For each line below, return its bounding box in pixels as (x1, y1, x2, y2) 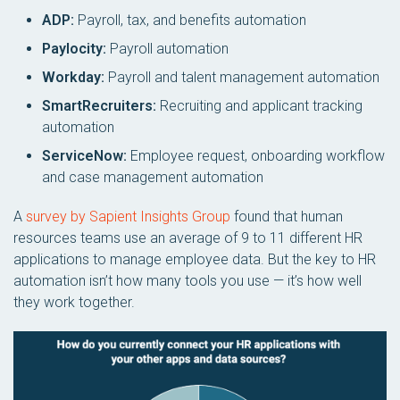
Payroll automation (106, 39, 229, 57)
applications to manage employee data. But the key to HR (13, 250, 376, 268)
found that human (230, 207, 343, 225)
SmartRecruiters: (42, 96, 156, 114)
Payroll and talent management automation (104, 68, 379, 86)
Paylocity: (42, 39, 106, 57)
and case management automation (42, 168, 263, 186)
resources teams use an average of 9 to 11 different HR (13, 229, 362, 246)
